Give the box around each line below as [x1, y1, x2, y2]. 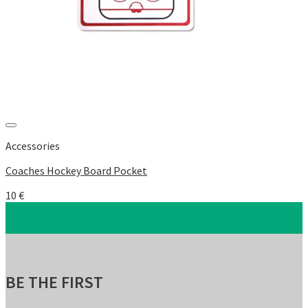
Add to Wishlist [238, 136, 299, 149]
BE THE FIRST [5, 272, 103, 294]
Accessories [5, 139, 60, 153]
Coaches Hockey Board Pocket [5, 164, 147, 178]
